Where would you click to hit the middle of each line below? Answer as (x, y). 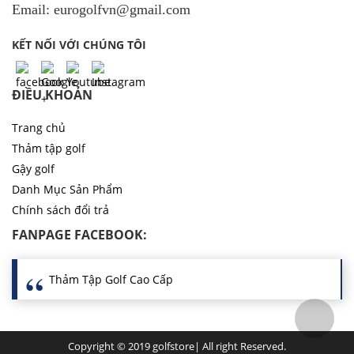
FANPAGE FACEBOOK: (79, 234)
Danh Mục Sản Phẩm (67, 189)
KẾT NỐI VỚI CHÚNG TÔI (79, 44)
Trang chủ (39, 127)
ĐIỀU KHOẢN (52, 94)
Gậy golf (33, 168)
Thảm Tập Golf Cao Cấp (111, 279)
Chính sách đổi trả (60, 209)
